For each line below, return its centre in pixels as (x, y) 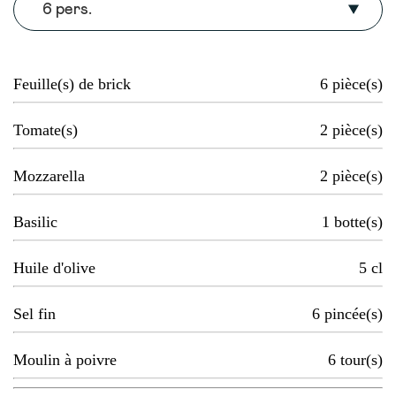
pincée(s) (354, 314)
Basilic (35, 222)
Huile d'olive (54, 268)
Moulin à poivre (65, 360)
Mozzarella (49, 176)
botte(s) (358, 222)
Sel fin (34, 314)
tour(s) (362, 360)
